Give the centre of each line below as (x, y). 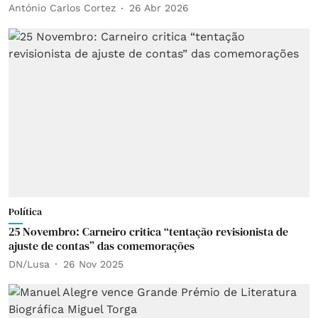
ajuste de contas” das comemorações (102, 246)
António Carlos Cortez (62, 8)
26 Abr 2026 (159, 8)
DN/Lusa (29, 264)
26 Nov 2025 (93, 264)
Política (25, 212)
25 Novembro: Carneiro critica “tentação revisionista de (148, 231)
